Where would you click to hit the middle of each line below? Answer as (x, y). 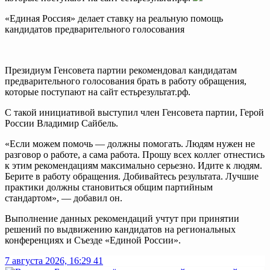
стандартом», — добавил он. (64, 198)
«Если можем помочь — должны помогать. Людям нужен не (130, 143)
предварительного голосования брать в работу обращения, (126, 81)
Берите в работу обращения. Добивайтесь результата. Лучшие (132, 176)
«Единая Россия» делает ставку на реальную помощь (114, 18)
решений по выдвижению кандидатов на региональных (120, 229)
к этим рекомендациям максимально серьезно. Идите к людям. (133, 165)
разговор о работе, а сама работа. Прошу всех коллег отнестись (135, 154)
